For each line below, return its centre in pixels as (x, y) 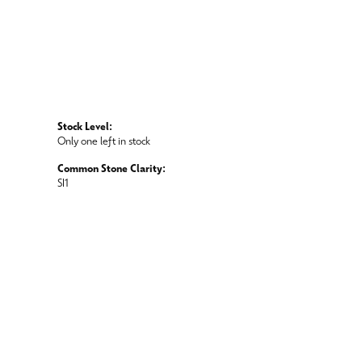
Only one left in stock (104, 143)
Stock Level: (85, 128)
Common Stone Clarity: (112, 170)
